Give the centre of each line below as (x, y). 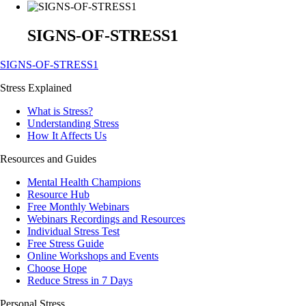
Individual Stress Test (73, 231)
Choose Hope (57, 268)
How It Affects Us (67, 135)
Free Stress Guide (66, 243)
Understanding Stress (73, 123)
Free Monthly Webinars (78, 206)
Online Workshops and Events (93, 255)
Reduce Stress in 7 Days (80, 280)
